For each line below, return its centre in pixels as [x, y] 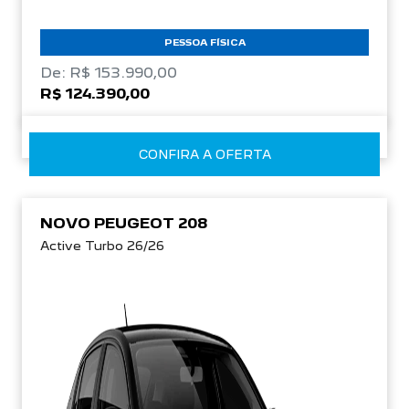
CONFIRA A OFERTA [204, 154]
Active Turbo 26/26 [102, 245]
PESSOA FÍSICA [204, 42]
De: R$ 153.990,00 [109, 72]
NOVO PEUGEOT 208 [124, 223]
